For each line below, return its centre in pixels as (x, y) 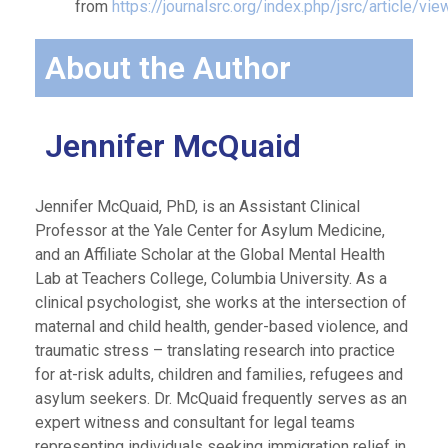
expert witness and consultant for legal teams (195, 422)
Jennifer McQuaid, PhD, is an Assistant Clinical (197, 206)
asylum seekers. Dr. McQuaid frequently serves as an (221, 398)
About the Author (168, 68)
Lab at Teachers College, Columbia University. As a (211, 278)
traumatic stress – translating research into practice (215, 350)
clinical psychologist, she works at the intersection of (221, 302)
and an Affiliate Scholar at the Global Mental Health (210, 254)
